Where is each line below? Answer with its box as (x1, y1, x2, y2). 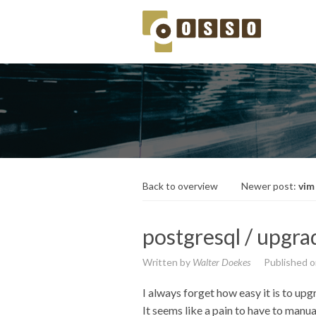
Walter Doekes (193, 256, 250, 269)
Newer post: (241, 180, 298, 193)
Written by (142, 256, 193, 269)
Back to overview (142, 180, 218, 193)
